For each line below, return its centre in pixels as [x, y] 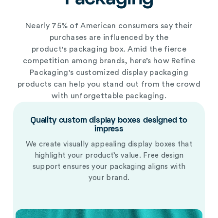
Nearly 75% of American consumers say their [109, 26]
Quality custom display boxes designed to [109, 120]
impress [109, 129]
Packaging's [53, 72]
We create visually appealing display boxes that [109, 144]
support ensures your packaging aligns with [109, 166]
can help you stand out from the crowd [126, 84]
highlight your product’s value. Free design [109, 155]
